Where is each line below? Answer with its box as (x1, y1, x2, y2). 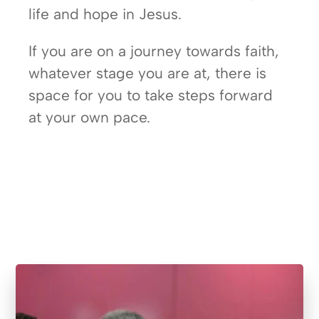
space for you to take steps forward (28, 86, 273, 104)
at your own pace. (28, 108, 151, 126)
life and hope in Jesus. (28, 5, 182, 23)
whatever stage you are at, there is (28, 64, 267, 82)
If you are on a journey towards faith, (28, 42, 280, 60)
